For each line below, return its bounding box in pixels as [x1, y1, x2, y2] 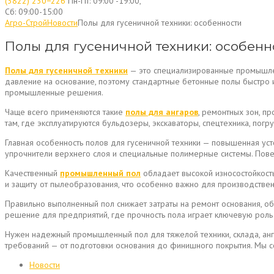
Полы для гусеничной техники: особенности [78, 17, 242, 28]
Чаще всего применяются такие [5, 106, 125, 117]
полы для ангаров [125, 106, 198, 117]
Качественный [5, 167, 60, 179]
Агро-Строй [5, 17, 47, 28]
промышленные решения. [5, 86, 103, 98]
